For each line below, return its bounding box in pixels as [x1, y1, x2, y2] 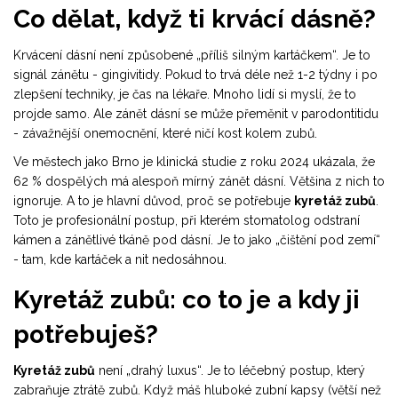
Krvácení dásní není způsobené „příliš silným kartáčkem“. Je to [13, 48, 370, 63]
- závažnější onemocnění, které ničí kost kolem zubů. [13, 126, 317, 141]
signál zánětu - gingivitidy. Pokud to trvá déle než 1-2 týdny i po [13, 68, 378, 83]
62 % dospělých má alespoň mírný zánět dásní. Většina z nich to [13, 174, 385, 189]
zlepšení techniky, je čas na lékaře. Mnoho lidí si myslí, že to [13, 87, 356, 102]
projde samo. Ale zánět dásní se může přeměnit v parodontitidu [13, 107, 378, 122]
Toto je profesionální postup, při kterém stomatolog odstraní [13, 213, 360, 228]
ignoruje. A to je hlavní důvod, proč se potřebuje [13, 194, 294, 209]
